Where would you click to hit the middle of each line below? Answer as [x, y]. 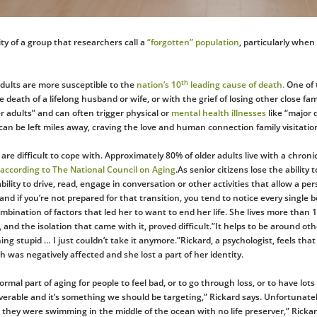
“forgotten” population [193, 42]
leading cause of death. [236, 85]
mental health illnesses [219, 113]
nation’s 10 [159, 85]
